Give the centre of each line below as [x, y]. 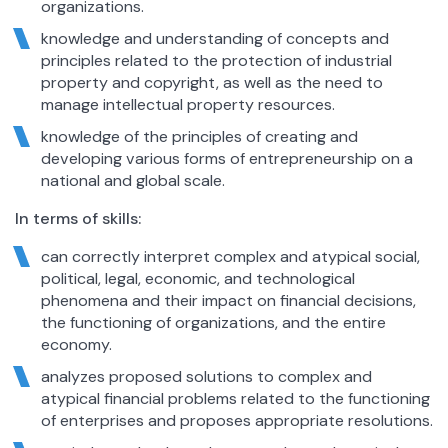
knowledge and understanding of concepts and [214, 38]
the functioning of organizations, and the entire [213, 322]
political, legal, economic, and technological [197, 278]
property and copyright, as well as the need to [211, 82]
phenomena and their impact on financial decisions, [228, 300]
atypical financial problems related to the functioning [235, 398]
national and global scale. [132, 180]
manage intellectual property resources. [187, 104]
